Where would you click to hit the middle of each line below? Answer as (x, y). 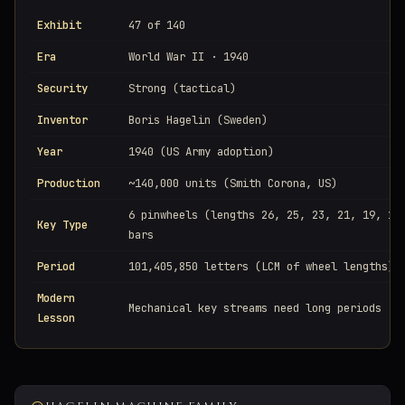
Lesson (56, 318)
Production (69, 184)
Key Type (62, 225)
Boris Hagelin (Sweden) (198, 120)
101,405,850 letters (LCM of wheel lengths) (261, 267)
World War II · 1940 (188, 57)
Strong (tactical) (182, 89)
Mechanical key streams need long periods (255, 308)
